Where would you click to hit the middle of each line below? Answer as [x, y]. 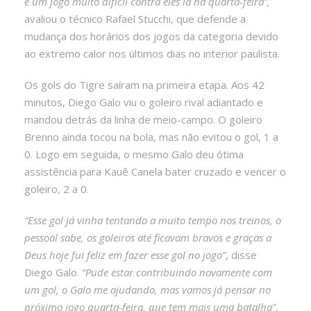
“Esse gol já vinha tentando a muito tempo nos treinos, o [153, 220]
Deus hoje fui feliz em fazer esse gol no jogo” [125, 254]
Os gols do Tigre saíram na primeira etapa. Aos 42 [144, 84]
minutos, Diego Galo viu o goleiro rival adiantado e [144, 102]
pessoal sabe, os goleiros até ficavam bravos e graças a [148, 237]
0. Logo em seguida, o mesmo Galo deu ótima [134, 154]
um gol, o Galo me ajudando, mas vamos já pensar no [148, 289]
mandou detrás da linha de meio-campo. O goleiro [143, 119]
